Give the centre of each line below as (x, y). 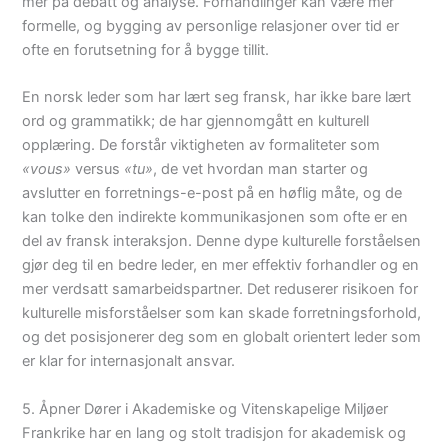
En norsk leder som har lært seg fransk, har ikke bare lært (217, 97)
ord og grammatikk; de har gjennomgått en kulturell (196, 121)
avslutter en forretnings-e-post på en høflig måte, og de (212, 193)
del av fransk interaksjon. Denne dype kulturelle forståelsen (222, 241)
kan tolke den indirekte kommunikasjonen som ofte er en (215, 217)
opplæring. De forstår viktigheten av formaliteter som (201, 145)
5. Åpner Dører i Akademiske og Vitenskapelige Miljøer (205, 408)
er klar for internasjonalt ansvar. (129, 361)
